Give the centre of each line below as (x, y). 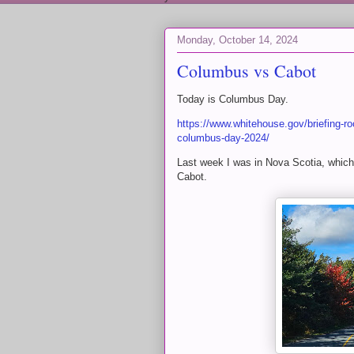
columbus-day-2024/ (223, 138)
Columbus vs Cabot (247, 71)
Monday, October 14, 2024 (237, 40)
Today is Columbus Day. (233, 99)
